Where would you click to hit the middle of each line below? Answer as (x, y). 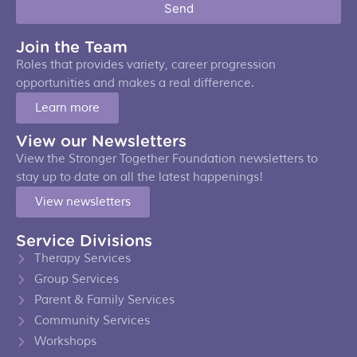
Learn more (67, 108)
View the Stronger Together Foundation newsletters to (167, 159)
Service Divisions (84, 242)
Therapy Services (82, 259)
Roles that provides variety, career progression (146, 65)
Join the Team (72, 48)
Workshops (65, 341)
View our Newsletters (101, 142)
